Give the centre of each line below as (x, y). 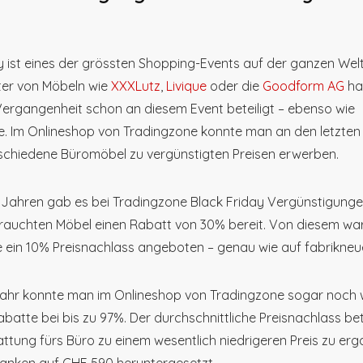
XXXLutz (136, 85)
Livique (186, 85)
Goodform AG (303, 85)
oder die (235, 85)
